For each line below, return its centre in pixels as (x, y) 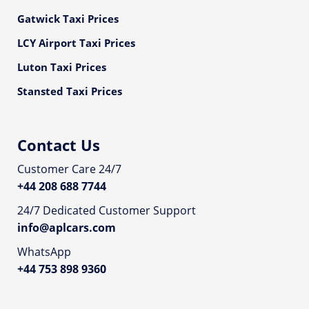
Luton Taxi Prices (62, 67)
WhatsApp (44, 252)
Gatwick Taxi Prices (68, 19)
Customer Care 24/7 (69, 169)
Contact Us (59, 145)
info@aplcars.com (67, 228)
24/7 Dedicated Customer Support (107, 210)
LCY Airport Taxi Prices (76, 43)
